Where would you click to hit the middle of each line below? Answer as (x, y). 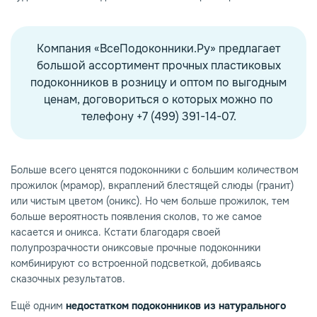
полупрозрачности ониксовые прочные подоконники (136, 248)
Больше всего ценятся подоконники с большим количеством (155, 170)
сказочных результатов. (68, 279)
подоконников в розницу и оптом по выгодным (158, 83)
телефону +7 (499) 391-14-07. (158, 117)
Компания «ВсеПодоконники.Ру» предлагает (158, 49)
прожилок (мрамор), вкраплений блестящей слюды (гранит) (152, 186)
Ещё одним (38, 306)
